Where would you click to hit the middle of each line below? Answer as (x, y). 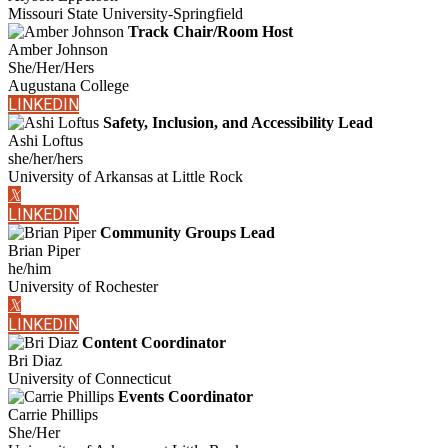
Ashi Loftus (45, 141)
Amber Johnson (58, 50)
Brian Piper (44, 251)
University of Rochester (83, 287)
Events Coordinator (185, 397)
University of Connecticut (89, 379)
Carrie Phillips (53, 415)
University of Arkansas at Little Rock (125, 177)
